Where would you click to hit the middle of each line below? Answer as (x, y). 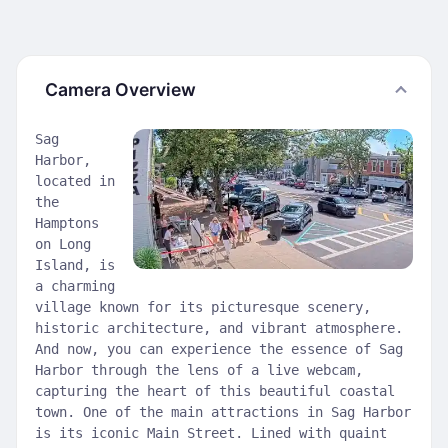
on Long (63, 244)
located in (75, 181)
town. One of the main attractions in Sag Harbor (223, 412)
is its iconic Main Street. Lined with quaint (211, 433)
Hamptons (67, 223)
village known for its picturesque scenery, (203, 307)
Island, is (75, 265)
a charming (75, 286)
